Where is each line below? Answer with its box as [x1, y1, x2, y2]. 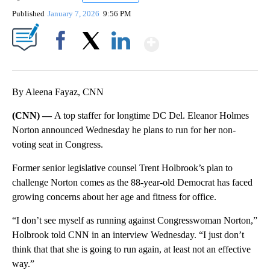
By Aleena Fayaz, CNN [12, 87, 104, 98]
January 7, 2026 [48, 9, 102, 19]
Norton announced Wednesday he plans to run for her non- [12, 125, 236, 136]
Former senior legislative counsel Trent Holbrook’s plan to [12, 163, 233, 174]
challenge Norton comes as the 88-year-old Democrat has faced [12, 177, 253, 188]
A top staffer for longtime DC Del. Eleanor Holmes [54, 110, 249, 121]
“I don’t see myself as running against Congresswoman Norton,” [12, 215, 257, 226]
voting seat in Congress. [12, 139, 103, 150]
